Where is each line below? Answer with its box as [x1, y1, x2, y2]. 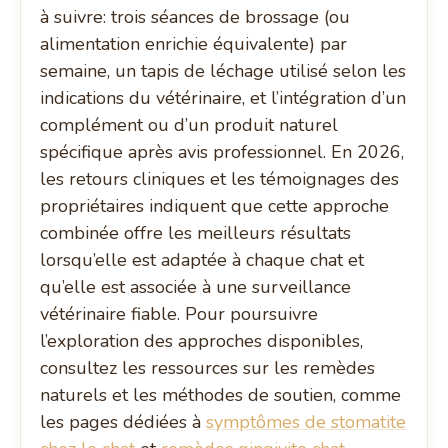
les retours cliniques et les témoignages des [40, 167, 400, 192]
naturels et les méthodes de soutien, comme [40, 383, 402, 408]
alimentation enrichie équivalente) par [40, 32, 348, 57]
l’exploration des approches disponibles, [40, 329, 364, 354]
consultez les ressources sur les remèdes [40, 356, 376, 381]
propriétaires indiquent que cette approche [40, 194, 390, 219]
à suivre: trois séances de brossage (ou [40, 5, 351, 30]
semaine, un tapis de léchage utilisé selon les [40, 59, 407, 84]
